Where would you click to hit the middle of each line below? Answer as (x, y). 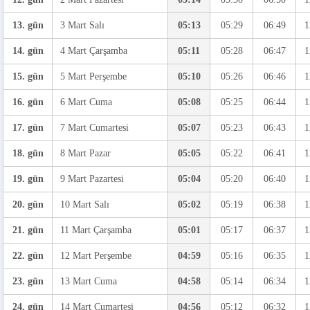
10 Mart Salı (82, 204)
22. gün (28, 256)
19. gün (28, 179)
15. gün (28, 76)
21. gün (28, 230)
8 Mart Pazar (83, 153)
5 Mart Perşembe (91, 76)
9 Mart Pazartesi (89, 179)
